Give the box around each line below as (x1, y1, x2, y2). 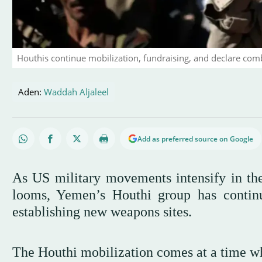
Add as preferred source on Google (137, 133, 253, 144)
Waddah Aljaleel (43, 85, 109, 98)
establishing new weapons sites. (12, 204, 192, 219)
